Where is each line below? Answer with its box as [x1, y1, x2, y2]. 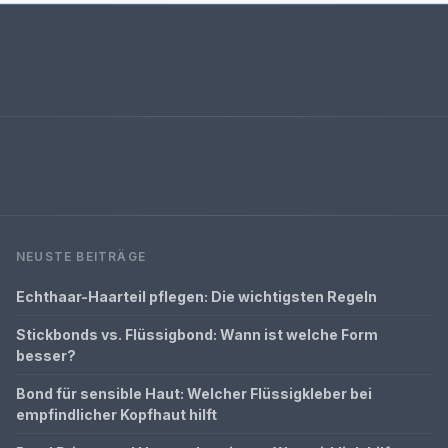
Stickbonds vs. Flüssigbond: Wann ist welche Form [16, 325, 378, 343]
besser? [16, 346, 76, 364]
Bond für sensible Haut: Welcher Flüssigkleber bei [16, 384, 372, 402]
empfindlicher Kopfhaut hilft [16, 405, 217, 423]
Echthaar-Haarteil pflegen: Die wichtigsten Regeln [16, 287, 377, 305]
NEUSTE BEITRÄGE [16, 248, 146, 264]
